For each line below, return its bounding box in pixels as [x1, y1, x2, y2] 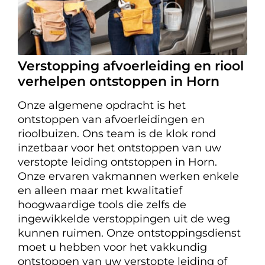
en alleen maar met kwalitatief [18, 184, 182, 197]
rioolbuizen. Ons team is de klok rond [18, 127, 216, 140]
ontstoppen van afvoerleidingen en [18, 113, 205, 126]
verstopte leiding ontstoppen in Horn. [18, 156, 217, 169]
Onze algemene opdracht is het [18, 99, 186, 112]
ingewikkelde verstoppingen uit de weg [18, 212, 230, 225]
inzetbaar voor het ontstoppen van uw [18, 141, 221, 154]
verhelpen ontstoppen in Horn [18, 73, 219, 89]
